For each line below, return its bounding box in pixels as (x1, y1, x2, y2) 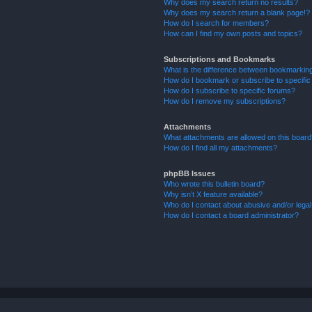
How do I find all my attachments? (164, 143, 278, 152)
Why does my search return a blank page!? (164, 8, 311, 17)
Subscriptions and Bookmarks (164, 54, 276, 63)
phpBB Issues (164, 169, 216, 178)
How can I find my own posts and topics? (164, 29, 303, 38)
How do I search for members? (164, 18, 270, 27)
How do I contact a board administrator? (164, 210, 299, 219)
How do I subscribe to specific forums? (164, 86, 296, 95)
